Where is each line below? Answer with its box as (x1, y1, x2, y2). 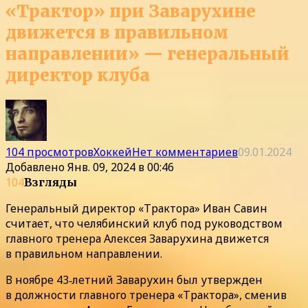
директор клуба (5, 64, 150, 86)
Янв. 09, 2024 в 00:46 (67, 159, 174, 175)
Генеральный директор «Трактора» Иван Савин (5, 200, 267, 216)
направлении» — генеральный (5, 43, 289, 65)
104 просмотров (5, 144, 93, 159)
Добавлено (5, 159, 65, 175)
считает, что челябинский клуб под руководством (5, 215, 283, 231)
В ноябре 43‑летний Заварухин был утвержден (5, 272, 263, 287)
